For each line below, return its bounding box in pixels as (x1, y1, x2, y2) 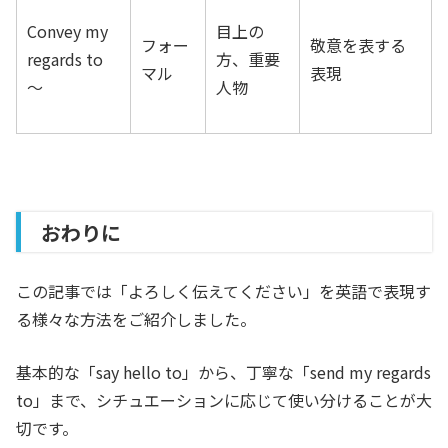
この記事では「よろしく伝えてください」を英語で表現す (16, 279, 431, 304)
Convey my (27, 19, 108, 44)
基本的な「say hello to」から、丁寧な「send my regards (16, 360, 431, 385)
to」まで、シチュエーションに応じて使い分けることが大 (16, 388, 432, 413)
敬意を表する (310, 33, 406, 58)
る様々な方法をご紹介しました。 (16, 307, 256, 332)
